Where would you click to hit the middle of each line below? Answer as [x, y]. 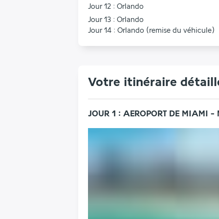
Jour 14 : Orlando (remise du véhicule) [151, 31]
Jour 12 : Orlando [116, 7]
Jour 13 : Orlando [116, 20]
